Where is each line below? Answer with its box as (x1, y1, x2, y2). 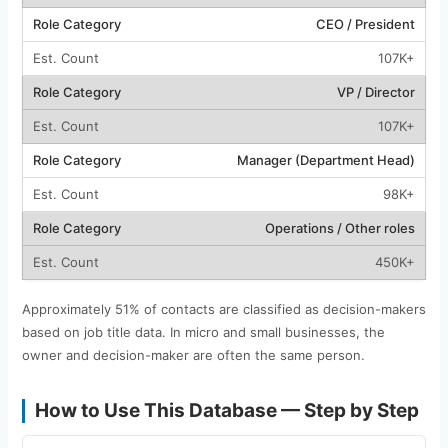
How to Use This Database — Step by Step (34, 398, 419, 422)
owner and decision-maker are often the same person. (21, 346, 365, 363)
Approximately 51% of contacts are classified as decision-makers (21, 300, 426, 317)
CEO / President (315, 15, 415, 32)
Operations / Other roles (264, 219, 415, 236)
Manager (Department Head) (236, 151, 415, 168)
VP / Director (336, 83, 415, 100)
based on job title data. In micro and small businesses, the (21, 323, 385, 340)
